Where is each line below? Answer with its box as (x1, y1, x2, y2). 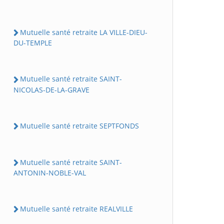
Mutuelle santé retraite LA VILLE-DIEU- (20, 27, 147, 37)
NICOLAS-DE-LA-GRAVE (13, 84, 89, 94)
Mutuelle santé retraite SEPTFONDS (20, 120, 139, 130)
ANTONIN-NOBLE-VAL (13, 168, 86, 177)
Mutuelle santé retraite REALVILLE (20, 204, 133, 213)
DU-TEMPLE (13, 38, 52, 48)
